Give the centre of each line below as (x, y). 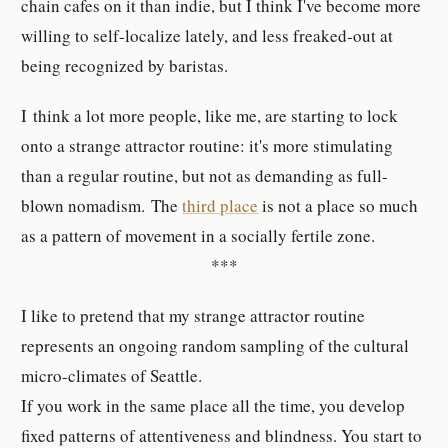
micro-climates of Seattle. (112, 376)
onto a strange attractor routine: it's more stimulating (207, 146)
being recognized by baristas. (125, 65)
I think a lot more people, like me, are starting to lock (210, 116)
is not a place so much (338, 206)
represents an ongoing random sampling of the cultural (215, 346)
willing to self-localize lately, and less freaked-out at (207, 35)
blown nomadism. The (102, 206)
